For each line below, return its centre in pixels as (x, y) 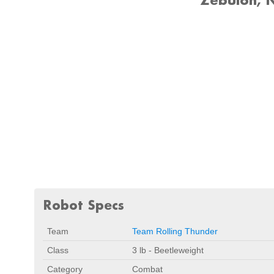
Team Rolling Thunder (175, 231)
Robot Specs (83, 205)
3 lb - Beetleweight (168, 250)
